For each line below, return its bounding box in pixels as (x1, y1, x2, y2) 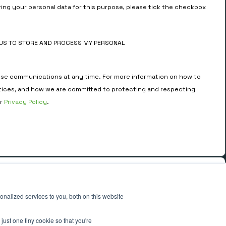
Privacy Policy (4, 98, 47, 106)
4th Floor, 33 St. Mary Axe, (62, 182, 204, 198)
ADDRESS (57, 167, 89, 177)
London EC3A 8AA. (62, 197, 163, 213)
